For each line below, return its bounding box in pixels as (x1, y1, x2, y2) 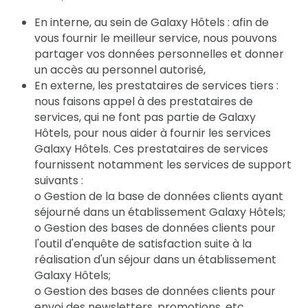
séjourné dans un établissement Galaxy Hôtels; (34, 204, 285, 220)
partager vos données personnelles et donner (34, 46, 284, 62)
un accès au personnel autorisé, (34, 62, 206, 78)
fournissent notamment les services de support (34, 157, 291, 173)
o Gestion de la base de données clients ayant (34, 188, 283, 204)
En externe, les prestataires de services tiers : (34, 78, 278, 93)
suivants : (34, 173, 83, 188)
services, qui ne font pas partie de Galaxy (34, 109, 256, 125)
